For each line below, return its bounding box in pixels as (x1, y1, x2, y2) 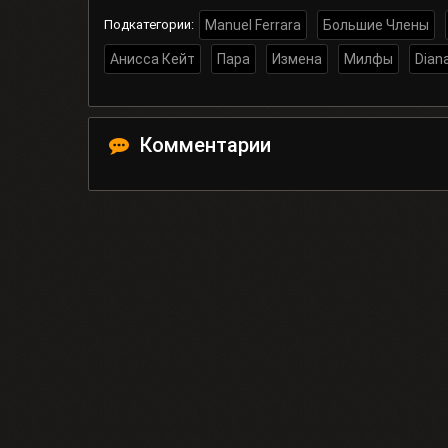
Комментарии (139, 133, 271, 158)
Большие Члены (323, 17, 429, 34)
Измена (272, 51, 322, 68)
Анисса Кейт (110, 51, 195, 68)
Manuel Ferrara (205, 17, 301, 34)
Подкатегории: (104, 17, 194, 33)
